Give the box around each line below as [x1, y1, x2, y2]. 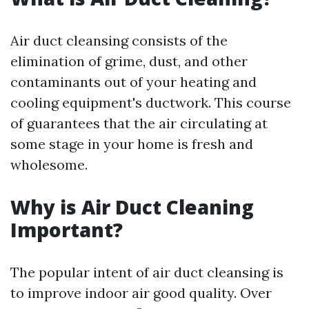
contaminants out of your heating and [10, 73, 257, 90]
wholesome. [10, 156, 88, 173]
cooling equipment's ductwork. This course [10, 94, 291, 111]
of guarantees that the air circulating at [10, 114, 268, 132]
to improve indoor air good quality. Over [10, 284, 272, 301]
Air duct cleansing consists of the [10, 32, 228, 49]
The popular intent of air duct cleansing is [10, 263, 283, 281]
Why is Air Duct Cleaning [10, 194, 254, 220]
